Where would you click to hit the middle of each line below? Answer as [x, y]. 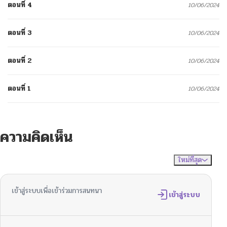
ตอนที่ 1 [19, 88]
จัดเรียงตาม [158, 160]
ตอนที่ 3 [20, 32]
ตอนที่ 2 [20, 60]
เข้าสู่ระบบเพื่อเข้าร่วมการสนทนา [57, 191]
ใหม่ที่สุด [190, 160]
